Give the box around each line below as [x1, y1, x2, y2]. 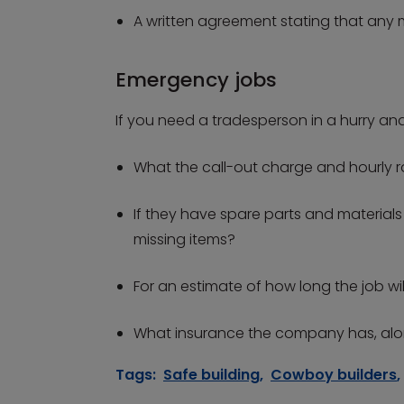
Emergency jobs [115, 66, 277, 94]
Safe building [163, 364, 260, 385]
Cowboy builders [271, 364, 397, 385]
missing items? [133, 229, 235, 250]
